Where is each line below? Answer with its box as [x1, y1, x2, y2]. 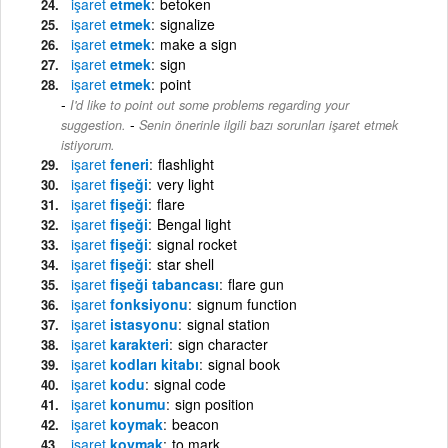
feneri [106, 153, 149, 174]
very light [157, 173, 214, 194]
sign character [178, 333, 268, 354]
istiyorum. [61, 135, 115, 154]
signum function [197, 293, 297, 314]
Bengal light [157, 213, 231, 234]
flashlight [158, 153, 214, 174]
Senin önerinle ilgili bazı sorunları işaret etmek [139, 115, 398, 134]
